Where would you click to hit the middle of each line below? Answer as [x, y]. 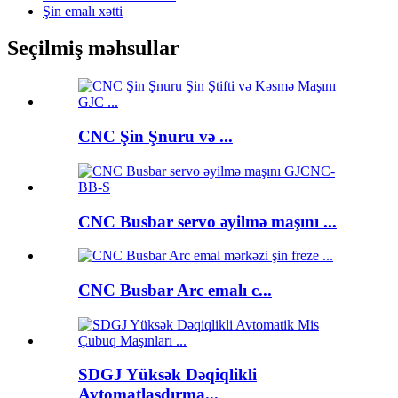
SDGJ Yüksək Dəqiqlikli [167, 375]
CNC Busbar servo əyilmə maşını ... [207, 221]
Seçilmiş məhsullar [93, 48]
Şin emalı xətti [83, 11]
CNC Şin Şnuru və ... [155, 137]
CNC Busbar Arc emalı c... [175, 290]
